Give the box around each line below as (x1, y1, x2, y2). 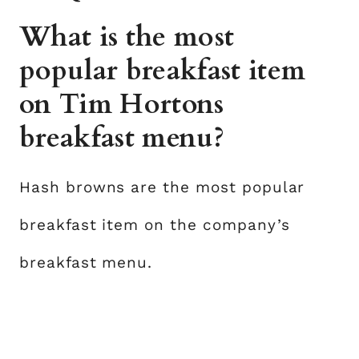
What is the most (19, 18, 235, 55)
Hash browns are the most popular (19, 177, 305, 196)
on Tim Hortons (19, 85, 224, 123)
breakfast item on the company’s (19, 215, 290, 234)
